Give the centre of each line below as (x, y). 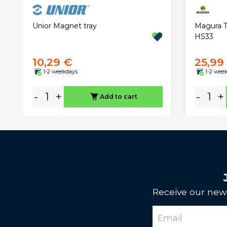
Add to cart (118, 96)
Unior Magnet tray (64, 26)
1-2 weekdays (60, 72)
